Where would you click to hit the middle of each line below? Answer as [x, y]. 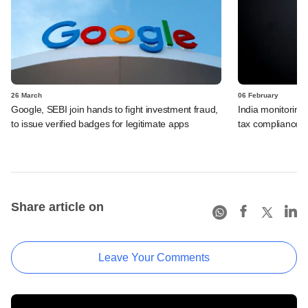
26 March [26, 95]
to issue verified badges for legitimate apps [100, 123]
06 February [258, 95]
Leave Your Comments [154, 257]
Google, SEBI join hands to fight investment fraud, [115, 109]
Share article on [57, 207]
